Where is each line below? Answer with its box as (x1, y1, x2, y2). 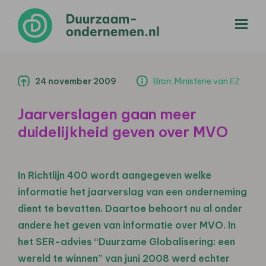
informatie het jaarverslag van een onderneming (18, 185, 247, 198)
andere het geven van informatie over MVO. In (18, 218, 236, 231)
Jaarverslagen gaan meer (18, 104, 197, 123)
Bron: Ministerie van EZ (153, 75, 240, 87)
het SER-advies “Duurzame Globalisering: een (18, 235, 235, 248)
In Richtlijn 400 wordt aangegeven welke (18, 169, 211, 181)
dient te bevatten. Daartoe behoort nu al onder (18, 202, 242, 214)
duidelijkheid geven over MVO (18, 122, 228, 141)
